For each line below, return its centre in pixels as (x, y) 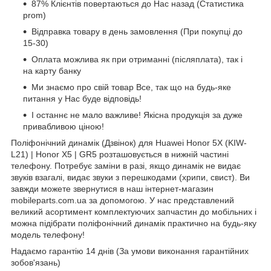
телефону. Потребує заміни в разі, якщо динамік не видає (126, 165)
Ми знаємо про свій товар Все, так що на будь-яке (131, 87)
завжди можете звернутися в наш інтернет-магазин (112, 188)
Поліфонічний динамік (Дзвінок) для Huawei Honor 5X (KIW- (129, 142)
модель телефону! (48, 234)
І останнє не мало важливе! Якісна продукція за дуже (137, 115)
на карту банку (52, 70)
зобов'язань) (36, 262)
